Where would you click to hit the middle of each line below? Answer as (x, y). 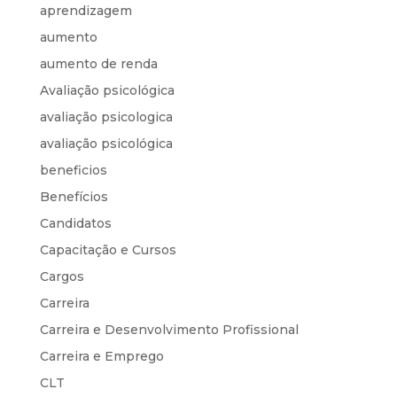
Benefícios (74, 196)
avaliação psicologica (106, 117)
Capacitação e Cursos (108, 249)
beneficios (73, 170)
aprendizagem (86, 10)
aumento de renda (98, 63)
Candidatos (75, 223)
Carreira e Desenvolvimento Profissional (169, 329)
